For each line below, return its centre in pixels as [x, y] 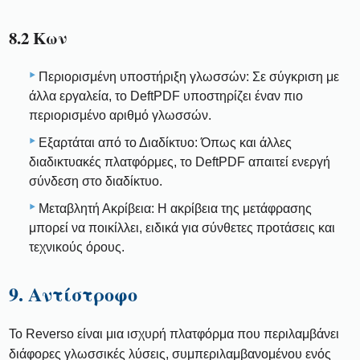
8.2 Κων [39, 38]
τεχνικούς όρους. [77, 247]
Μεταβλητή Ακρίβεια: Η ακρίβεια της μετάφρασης [175, 208]
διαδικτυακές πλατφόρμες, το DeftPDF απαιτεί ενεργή [180, 162]
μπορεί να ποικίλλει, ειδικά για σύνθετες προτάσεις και [182, 227]
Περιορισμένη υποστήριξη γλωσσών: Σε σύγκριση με [189, 76]
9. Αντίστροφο [74, 293]
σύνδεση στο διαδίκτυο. [96, 181]
